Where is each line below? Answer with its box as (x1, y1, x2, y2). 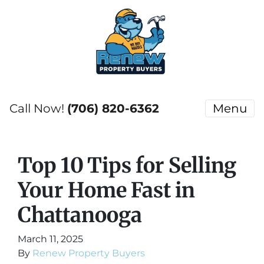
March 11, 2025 (18, 233, 83, 245)
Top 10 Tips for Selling (18, 152, 236, 179)
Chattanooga (18, 202, 142, 228)
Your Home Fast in (18, 177, 195, 203)
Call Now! (9, 101, 67, 115)
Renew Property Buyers (32, 247, 145, 259)
